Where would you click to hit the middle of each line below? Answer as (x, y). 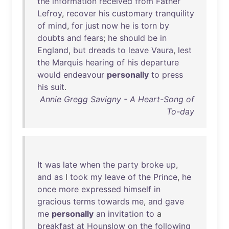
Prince (165, 177)
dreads (102, 50)
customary (132, 13)
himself (138, 189)
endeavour (84, 75)
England (53, 50)
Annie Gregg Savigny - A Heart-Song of (117, 99)
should (132, 38)
